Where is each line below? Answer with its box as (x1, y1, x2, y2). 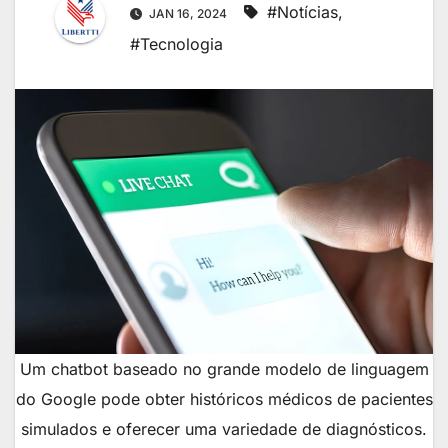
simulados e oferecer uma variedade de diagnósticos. (21, 419, 427, 440)
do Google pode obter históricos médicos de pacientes (15, 389, 433, 410)
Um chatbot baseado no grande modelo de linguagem (19, 359, 429, 380)
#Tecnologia (130, 33, 223, 54)
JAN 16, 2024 (146, 5, 230, 21)
